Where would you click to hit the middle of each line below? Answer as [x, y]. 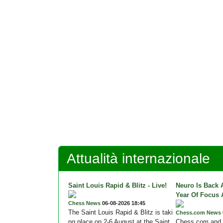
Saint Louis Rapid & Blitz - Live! [117, 186]
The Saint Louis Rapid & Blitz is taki [120, 213]
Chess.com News [198, 213]
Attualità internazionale [138, 159]
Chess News [84, 203]
